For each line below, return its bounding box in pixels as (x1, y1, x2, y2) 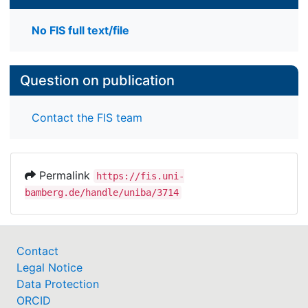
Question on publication (20, 72, 175, 89)
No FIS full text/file (32, 23, 129, 38)
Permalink (36, 168, 93, 182)
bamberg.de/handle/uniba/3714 (25, 186, 179, 198)
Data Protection (16, 276, 99, 291)
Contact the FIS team (32, 110, 142, 124)
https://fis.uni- (96, 170, 184, 181)
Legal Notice (16, 260, 82, 274)
